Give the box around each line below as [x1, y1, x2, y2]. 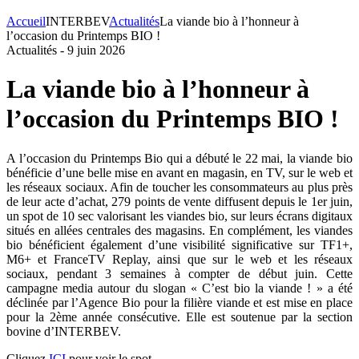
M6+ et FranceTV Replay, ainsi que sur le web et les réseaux [6, 252, 353, 266]
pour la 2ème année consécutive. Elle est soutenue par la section [6, 309, 353, 324]
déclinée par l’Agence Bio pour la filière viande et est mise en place [6, 295, 353, 309]
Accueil [6, 14, 46, 28]
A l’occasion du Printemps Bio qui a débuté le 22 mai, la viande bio [6, 151, 353, 165]
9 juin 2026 [67, 43, 125, 57]
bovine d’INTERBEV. [6, 324, 121, 338]
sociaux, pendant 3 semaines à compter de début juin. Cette [6, 266, 353, 280]
